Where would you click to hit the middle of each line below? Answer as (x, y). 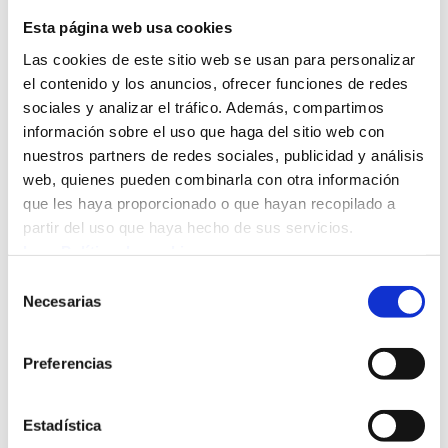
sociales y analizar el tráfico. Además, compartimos (204, 107)
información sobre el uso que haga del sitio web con (204, 131)
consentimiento (57, 329)
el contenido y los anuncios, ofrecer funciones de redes (216, 83)
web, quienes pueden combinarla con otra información (211, 179)
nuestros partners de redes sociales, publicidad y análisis (223, 155)
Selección (39, 281)
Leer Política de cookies (112, 251)
